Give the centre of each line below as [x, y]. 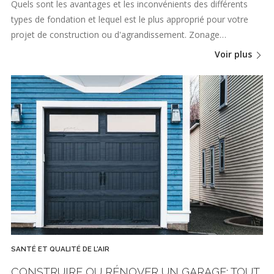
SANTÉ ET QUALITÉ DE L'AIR [60, 249]
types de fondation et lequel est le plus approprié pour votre [130, 19]
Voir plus [235, 54]
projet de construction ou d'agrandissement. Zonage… [119, 34]
